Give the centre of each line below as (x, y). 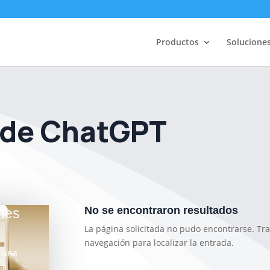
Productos (177, 42)
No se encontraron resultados (162, 210)
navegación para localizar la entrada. (159, 242)
